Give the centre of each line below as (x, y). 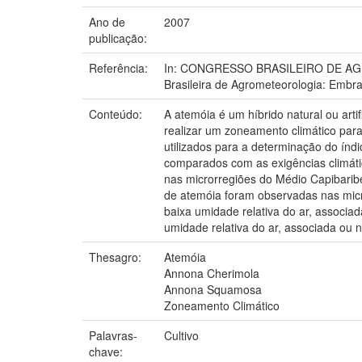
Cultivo (181, 335)
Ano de (107, 21)
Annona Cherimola (212, 273)
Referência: (120, 67)
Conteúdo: (117, 114)
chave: (107, 351)
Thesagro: (117, 257)
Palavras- (113, 335)
